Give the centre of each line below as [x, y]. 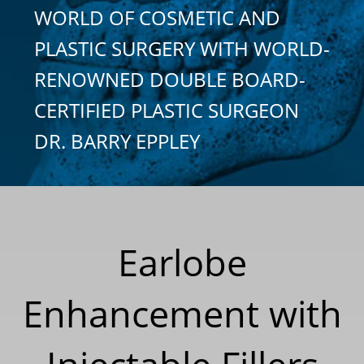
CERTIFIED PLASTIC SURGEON [167, 110]
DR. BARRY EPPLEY [117, 141]
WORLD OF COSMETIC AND [157, 17]
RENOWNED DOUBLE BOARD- [170, 79]
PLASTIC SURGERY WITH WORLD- [182, 48]
